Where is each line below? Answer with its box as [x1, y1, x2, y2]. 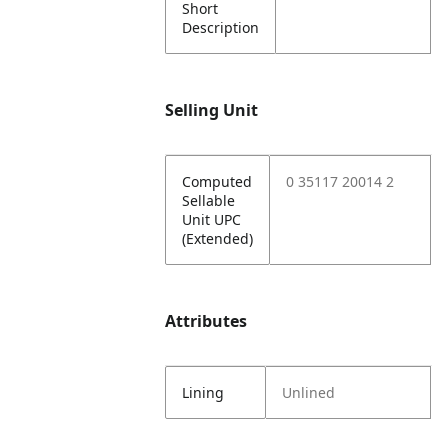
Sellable [182, 191, 236, 210]
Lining [182, 383, 225, 402]
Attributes [165, 310, 248, 332]
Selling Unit [165, 99, 259, 121]
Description [182, 18, 260, 37]
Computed [182, 172, 253, 191]
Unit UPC [182, 210, 242, 229]
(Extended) [182, 229, 254, 248]
